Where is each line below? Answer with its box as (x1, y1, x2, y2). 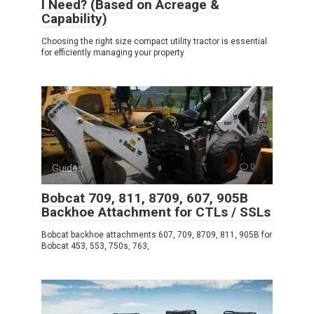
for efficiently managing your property (41, 47, 184, 57)
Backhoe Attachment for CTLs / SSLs (41, 203, 271, 220)
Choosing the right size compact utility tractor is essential (41, 36, 267, 46)
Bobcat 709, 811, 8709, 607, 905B (41, 189, 248, 206)
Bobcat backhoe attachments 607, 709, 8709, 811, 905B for (41, 229, 272, 240)
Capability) (41, 10, 107, 27)
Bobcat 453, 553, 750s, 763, (41, 240, 149, 251)
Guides (52, 161, 83, 175)
